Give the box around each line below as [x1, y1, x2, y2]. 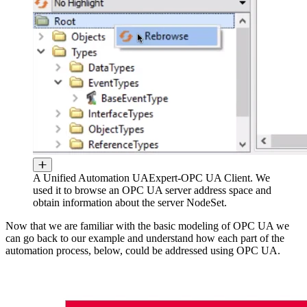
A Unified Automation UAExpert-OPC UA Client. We [33, 172, 270, 184]
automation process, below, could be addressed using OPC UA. [5, 245, 283, 257]
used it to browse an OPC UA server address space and [33, 184, 271, 197]
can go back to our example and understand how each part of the [5, 232, 284, 245]
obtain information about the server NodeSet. [33, 197, 227, 209]
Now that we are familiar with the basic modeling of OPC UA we [5, 220, 289, 232]
